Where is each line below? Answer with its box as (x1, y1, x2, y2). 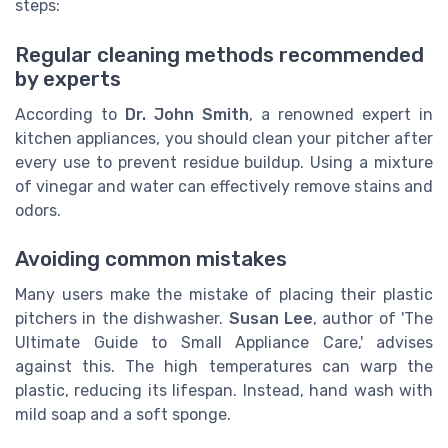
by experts (15, 66, 121, 91)
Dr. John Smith (125, 104, 249, 124)
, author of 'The (312, 308, 433, 328)
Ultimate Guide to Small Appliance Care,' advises (15, 332, 433, 352)
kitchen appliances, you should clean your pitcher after (15, 128, 433, 148)
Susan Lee (228, 308, 313, 328)
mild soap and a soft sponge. (15, 404, 231, 424)
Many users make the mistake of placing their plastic (15, 284, 433, 304)
